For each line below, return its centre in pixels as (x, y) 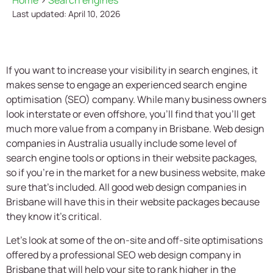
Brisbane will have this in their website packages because (133, 202)
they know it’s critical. (54, 217)
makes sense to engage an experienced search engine (126, 85)
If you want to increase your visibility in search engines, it (132, 70)
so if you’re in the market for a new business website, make (136, 173)
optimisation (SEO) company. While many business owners (136, 100)
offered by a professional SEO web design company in (124, 254)
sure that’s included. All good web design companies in (126, 187)
